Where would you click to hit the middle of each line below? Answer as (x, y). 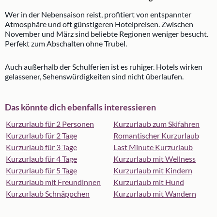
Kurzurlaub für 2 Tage (41, 135)
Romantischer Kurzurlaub (156, 135)
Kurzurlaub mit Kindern (153, 170)
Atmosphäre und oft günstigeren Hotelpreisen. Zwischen (99, 24)
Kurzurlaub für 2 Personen (50, 124)
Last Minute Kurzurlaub (153, 147)
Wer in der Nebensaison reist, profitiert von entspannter (98, 14)
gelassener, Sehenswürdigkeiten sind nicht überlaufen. (94, 76)
